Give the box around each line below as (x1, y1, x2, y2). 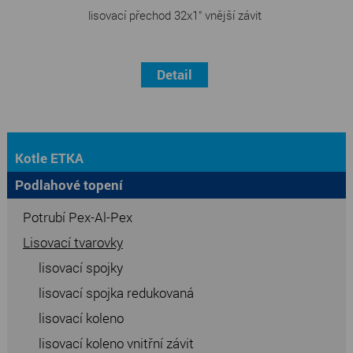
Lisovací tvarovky (22, 232, 123, 251)
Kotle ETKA (14, 148, 84, 167)
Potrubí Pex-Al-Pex (22, 207, 132, 226)
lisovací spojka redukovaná (38, 283, 194, 302)
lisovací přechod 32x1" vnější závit (87, 6, 262, 23)
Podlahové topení (14, 175, 123, 194)
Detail (157, 65, 193, 84)
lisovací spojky (38, 258, 123, 277)
